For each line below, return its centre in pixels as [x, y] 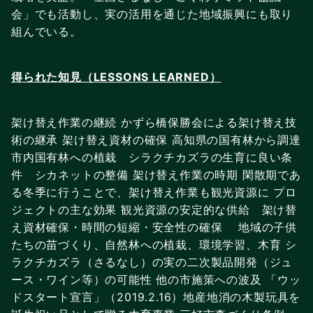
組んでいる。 [46, 31]
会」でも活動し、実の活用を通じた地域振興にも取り [152, 14]
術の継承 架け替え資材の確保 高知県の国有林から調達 [156, 139]
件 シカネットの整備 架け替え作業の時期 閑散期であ [156, 174]
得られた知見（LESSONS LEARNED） [116, 77]
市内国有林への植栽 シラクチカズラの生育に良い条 [152, 157]
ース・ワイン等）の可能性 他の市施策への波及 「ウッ [156, 279]
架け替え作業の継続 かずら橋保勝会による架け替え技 [154, 122]
